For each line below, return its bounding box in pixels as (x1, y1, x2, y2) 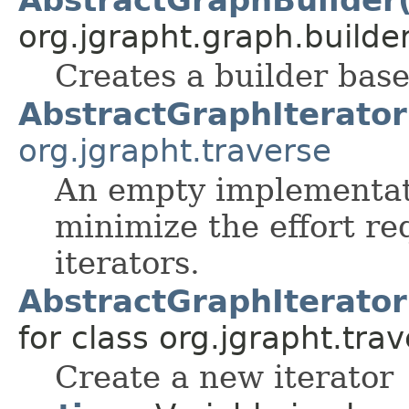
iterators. (55, 244, 200, 281)
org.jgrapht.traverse (18, 131, 331, 169)
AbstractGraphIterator (18, 95, 407, 132)
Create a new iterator (55, 358, 393, 395)
